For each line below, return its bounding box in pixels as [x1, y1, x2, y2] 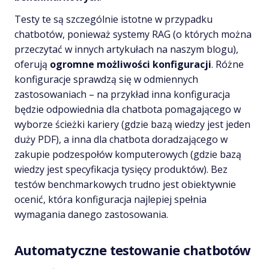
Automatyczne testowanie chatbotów [14, 240, 251, 259]
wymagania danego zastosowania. [14, 207, 168, 221]
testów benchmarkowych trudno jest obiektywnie [14, 177, 236, 191]
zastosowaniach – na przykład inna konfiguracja [14, 87, 230, 101]
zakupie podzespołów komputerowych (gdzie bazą [14, 147, 241, 161]
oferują [14, 57, 50, 71]
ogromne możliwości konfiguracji [50, 57, 211, 71]
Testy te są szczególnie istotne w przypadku [14, 12, 213, 26]
